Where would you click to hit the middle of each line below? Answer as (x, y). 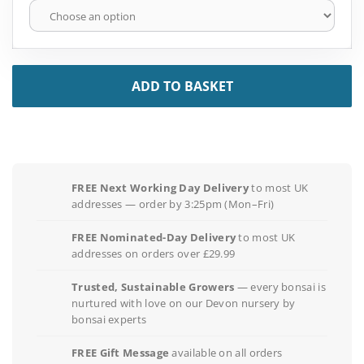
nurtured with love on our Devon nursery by (184, 303)
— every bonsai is (280, 287)
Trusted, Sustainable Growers (153, 287)
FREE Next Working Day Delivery (160, 188)
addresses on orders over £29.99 (154, 254)
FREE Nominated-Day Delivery (154, 238)
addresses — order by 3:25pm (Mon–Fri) (173, 204)
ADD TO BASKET (182, 87)
